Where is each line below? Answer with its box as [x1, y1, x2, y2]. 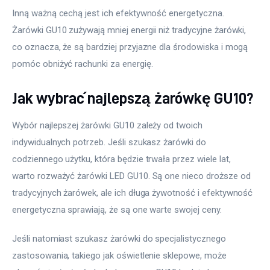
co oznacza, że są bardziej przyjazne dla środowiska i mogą [12, 41, 251, 52]
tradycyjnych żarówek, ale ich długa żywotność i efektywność [12, 187, 256, 199]
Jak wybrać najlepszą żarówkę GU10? [12, 90, 253, 107]
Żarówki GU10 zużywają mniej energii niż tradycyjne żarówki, [12, 24, 249, 36]
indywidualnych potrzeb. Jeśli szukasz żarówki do [12, 137, 209, 148]
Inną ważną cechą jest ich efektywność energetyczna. [12, 7, 227, 19]
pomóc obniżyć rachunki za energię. [12, 58, 153, 69]
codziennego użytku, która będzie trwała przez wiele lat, [12, 154, 233, 165]
